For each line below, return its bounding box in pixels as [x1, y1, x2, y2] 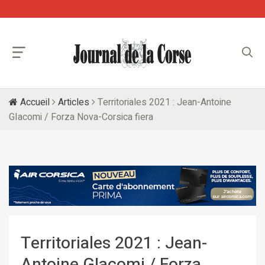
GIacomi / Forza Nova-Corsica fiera [9, 110, 153, 124]
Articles [58, 95, 89, 109]
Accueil [18, 95, 50, 109]
